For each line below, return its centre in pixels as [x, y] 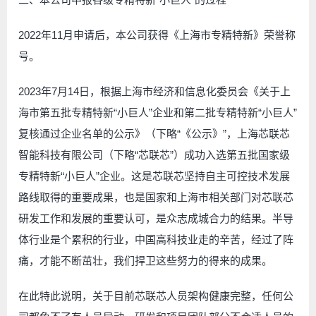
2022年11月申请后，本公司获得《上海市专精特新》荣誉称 [157, 35]
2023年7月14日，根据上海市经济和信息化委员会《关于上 [154, 91]
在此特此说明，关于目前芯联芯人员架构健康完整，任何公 [156, 296]
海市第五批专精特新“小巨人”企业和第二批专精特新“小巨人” [158, 112]
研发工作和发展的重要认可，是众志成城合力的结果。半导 [156, 218]
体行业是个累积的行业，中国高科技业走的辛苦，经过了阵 [156, 239]
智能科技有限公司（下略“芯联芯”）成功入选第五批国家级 [154, 154]
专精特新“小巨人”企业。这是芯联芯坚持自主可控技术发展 [154, 176]
